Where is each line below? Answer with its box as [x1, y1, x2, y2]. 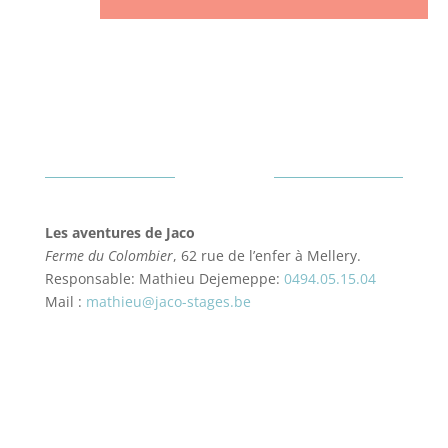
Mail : [44, 291, 86, 311]
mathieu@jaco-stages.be [85, 291, 251, 311]
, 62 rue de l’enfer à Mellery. [172, 245, 361, 265]
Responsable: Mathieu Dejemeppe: [44, 268, 284, 288]
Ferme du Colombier [44, 245, 173, 265]
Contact [184, 160, 264, 194]
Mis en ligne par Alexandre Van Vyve [98, 374, 349, 394]
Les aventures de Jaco [44, 222, 195, 242]
